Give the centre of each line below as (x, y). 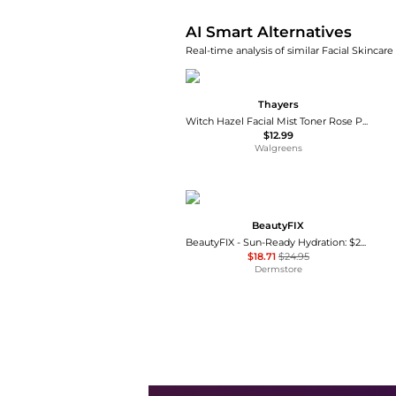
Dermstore (278, 269)
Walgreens (278, 148)
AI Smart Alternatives (268, 31)
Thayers (278, 105)
